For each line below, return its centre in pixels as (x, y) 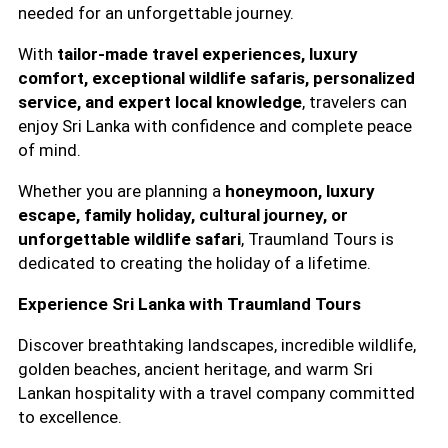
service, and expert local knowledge (160, 101)
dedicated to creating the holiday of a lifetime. (194, 262)
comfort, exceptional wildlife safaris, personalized (216, 77)
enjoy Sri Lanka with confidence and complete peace (215, 125)
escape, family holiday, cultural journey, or (183, 214)
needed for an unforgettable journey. (156, 12)
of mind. (49, 149)
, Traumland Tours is (317, 238)
